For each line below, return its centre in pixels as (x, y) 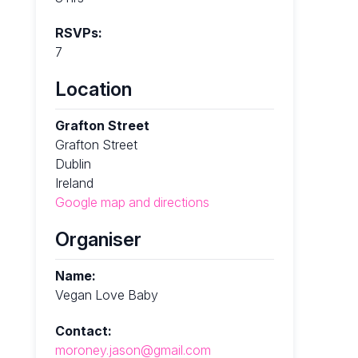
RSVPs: (78, 33)
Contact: (83, 330)
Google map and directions (132, 203)
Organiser (98, 239)
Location (93, 89)
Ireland (74, 183)
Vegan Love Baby (106, 294)
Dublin (73, 164)
